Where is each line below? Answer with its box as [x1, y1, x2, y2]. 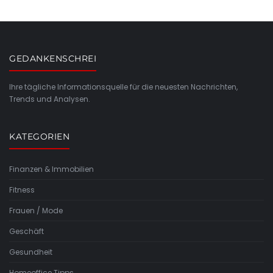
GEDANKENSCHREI [9, 52, 96, 64]
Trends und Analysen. [9, 93, 90, 104]
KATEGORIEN [9, 130, 69, 142]
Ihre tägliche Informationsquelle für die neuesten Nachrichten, [9, 81, 238, 92]
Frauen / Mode [9, 205, 63, 216]
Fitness [9, 184, 35, 195]
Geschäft [9, 225, 44, 236]
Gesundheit [9, 246, 52, 257]
